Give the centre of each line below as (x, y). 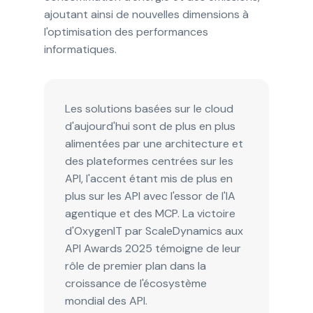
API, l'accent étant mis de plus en (148, 178)
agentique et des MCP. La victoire (150, 213)
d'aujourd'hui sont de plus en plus (150, 126)
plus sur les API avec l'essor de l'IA (150, 196)
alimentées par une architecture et (154, 143)
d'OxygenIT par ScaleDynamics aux (154, 231)
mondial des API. (106, 300)
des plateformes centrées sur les (149, 161)
